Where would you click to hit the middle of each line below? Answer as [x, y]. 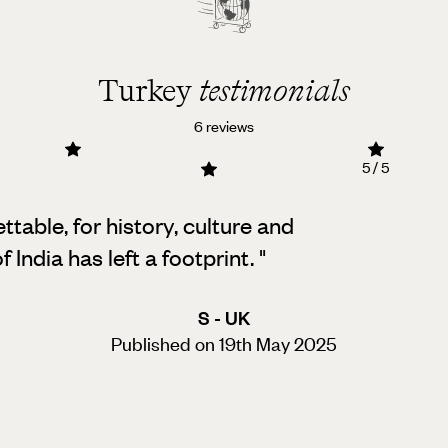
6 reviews [224, 126]
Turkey [148, 91]
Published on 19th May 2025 [224, 344]
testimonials [274, 91]
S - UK [224, 318]
